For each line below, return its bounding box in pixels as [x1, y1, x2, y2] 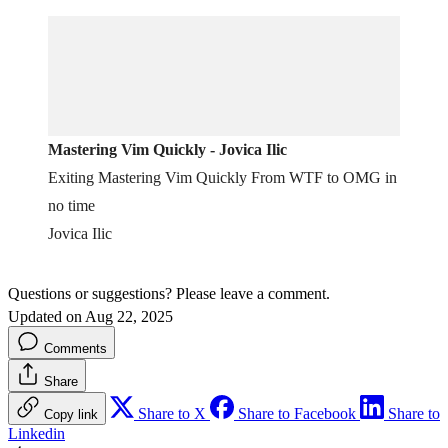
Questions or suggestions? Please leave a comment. [8, 285, 330, 303]
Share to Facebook [234, 405, 360, 423]
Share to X [134, 405, 210, 423]
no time [48, 197, 95, 215]
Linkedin [8, 425, 65, 443]
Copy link [44, 407, 98, 423]
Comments [44, 341, 107, 357]
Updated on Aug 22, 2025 [8, 308, 173, 326]
